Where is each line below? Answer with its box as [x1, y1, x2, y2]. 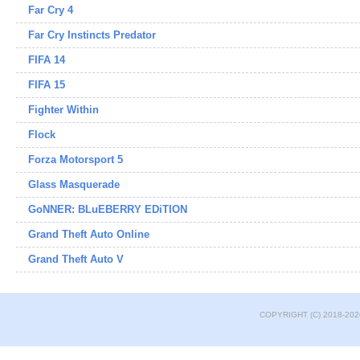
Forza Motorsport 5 [28, 153, 123, 166]
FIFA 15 [28, 79, 65, 91]
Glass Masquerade [28, 178, 120, 190]
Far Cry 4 [28, 4, 73, 16]
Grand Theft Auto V [28, 253, 124, 265]
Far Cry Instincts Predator [28, 29, 156, 41]
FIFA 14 [28, 54, 65, 66]
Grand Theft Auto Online [28, 228, 149, 240]
